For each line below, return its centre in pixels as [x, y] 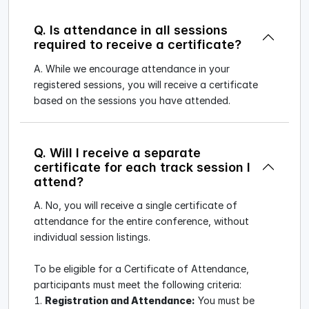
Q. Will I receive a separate [117, 152]
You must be [225, 301]
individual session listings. [92, 237]
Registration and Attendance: [120, 301]
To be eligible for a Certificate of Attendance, [141, 269]
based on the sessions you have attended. [132, 100]
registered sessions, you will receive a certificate [146, 84]
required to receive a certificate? [138, 45]
